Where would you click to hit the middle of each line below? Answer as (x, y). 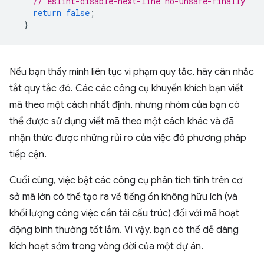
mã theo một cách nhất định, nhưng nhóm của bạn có (125, 105)
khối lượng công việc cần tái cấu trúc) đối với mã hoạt (124, 213)
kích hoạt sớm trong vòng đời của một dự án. (106, 246)
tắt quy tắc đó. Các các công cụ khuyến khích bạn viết (126, 88)
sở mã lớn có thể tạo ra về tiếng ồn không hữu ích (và (123, 197)
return (47, 13)
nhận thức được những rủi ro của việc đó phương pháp (128, 138)
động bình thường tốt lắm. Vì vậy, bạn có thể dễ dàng (124, 230)
